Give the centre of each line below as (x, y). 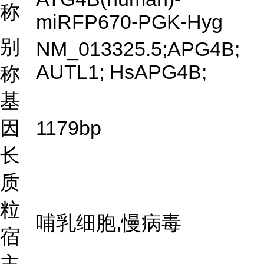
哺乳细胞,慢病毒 (109, 223)
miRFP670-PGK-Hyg (129, 22)
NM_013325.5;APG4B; (138, 49)
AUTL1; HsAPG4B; (121, 72)
